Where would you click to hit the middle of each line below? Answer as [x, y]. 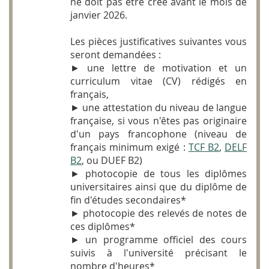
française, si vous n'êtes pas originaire [159, 121]
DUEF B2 [120, 161]
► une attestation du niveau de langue [159, 108]
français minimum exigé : [129, 147]
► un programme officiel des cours [159, 240]
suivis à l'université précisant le [159, 253]
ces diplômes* [103, 227]
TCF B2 [204, 147]
